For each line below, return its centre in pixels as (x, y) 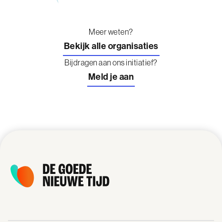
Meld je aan (111, 77)
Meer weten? (111, 32)
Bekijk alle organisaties (111, 46)
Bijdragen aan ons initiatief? (111, 62)
